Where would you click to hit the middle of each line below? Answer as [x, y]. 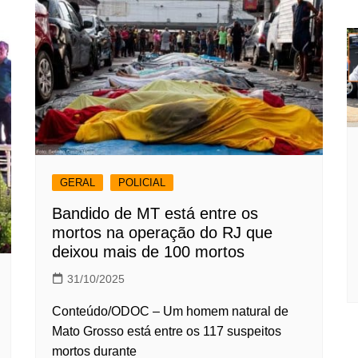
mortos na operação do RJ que [162, 232]
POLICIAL [142, 182]
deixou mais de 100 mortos [148, 251]
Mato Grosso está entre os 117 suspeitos [167, 331]
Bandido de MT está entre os [155, 213]
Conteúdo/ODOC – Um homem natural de [170, 311]
